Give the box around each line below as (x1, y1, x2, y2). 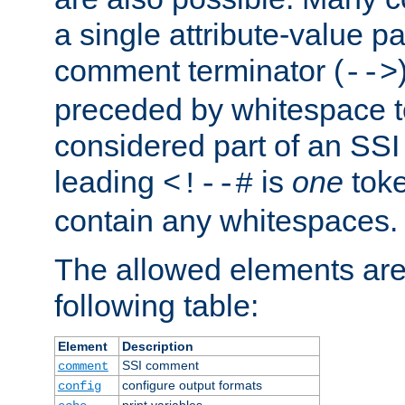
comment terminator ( (54, 52, 344, 88)
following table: (54, 287, 259, 323)
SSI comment (121, 357, 199, 372)
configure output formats (121, 377, 262, 392)
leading (54, 164, 163, 199)
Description (121, 338, 193, 353)
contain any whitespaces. (54, 202, 398, 238)
